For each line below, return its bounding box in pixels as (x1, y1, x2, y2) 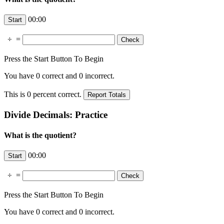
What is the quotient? (4, 131, 76, 140)
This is (4, 90, 27, 99)
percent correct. (31, 90, 83, 99)
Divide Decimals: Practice (4, 109, 107, 120)
